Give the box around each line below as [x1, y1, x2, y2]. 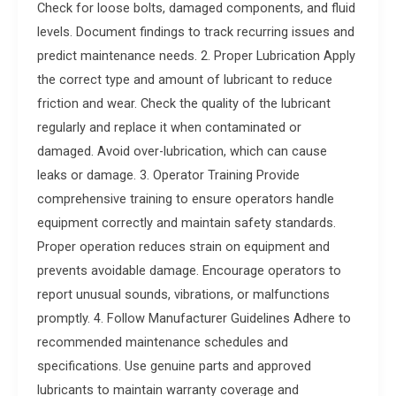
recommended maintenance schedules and [36, 334, 288, 351]
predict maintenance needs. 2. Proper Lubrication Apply [36, 48, 355, 65]
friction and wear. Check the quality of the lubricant [36, 95, 331, 112]
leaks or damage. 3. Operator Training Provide [36, 167, 300, 184]
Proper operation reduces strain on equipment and [36, 239, 330, 255]
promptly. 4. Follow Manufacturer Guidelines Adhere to [36, 310, 351, 327]
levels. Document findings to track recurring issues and [36, 24, 354, 41]
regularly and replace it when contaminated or [36, 119, 301, 136]
